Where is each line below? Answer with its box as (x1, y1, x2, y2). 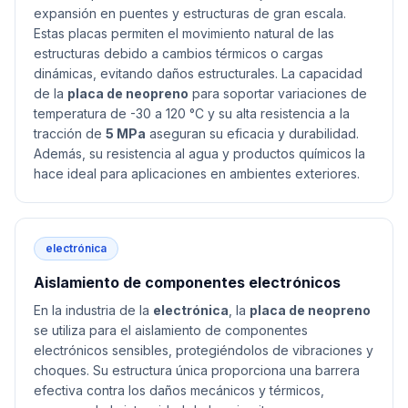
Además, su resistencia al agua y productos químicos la (34, 146, 365, 161)
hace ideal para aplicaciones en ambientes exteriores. (34, 166, 360, 181)
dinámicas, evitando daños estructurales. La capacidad (34, 66, 362, 81)
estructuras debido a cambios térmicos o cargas (34, 46, 323, 61)
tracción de (34, 126, 106, 141)
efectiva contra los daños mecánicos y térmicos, (34, 382, 324, 398)
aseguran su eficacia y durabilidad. (146, 126, 359, 141)
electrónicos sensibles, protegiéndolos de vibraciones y (34, 342, 373, 358)
